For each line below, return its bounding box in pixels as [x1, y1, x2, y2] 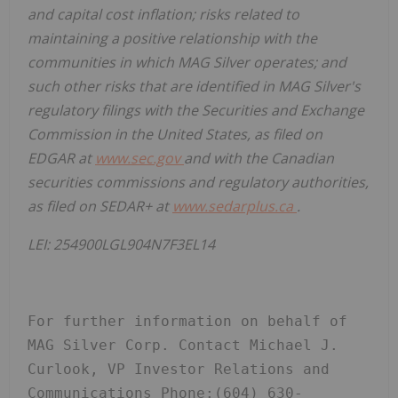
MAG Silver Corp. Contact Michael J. [28, 337, 338, 354]
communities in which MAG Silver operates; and [28, 52, 346, 73]
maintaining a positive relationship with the [28, 28, 317, 49]
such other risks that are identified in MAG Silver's [28, 76, 361, 97]
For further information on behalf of [28, 313, 347, 330]
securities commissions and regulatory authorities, [28, 172, 369, 193]
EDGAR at [28, 148, 95, 169]
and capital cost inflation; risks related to [28, 4, 299, 25]
